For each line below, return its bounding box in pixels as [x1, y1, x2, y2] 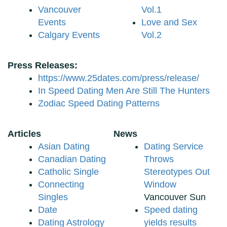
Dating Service [144, 141, 203, 152]
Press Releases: [8, 60, 78, 71]
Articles [8, 129, 41, 139]
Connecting [38, 179, 84, 190]
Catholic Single [38, 167, 99, 177]
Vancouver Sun [144, 192, 206, 203]
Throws [144, 154, 174, 165]
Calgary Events [38, 30, 100, 41]
